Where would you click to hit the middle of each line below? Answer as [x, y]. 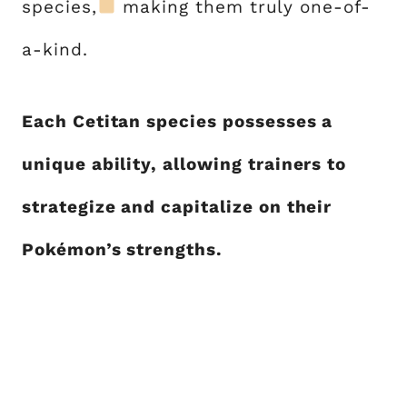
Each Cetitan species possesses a [178, 121]
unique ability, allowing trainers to [184, 164]
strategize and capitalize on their [177, 206]
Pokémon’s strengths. [122, 249]
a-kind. [55, 49]
